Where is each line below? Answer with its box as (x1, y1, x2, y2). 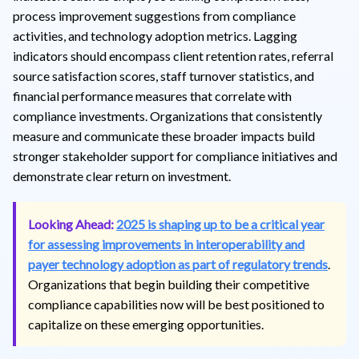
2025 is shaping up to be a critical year (116, 216, 325, 232)
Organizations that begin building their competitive (28, 276, 309, 292)
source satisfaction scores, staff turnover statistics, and (13, 67, 314, 83)
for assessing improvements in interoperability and (28, 236, 305, 252)
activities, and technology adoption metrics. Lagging (13, 27, 297, 43)
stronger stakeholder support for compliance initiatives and (13, 147, 337, 163)
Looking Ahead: (28, 216, 114, 232)
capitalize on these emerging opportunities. (28, 316, 264, 332)
